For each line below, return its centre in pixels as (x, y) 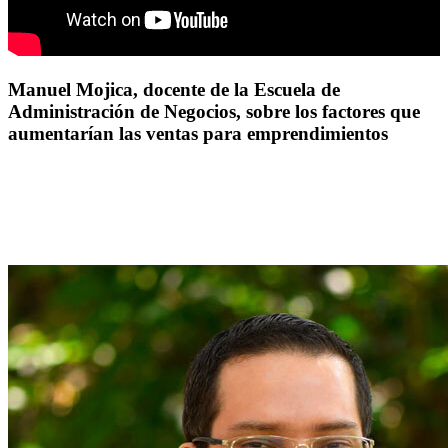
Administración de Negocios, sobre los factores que (214, 111)
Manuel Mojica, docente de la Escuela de (174, 89)
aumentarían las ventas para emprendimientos (198, 133)
